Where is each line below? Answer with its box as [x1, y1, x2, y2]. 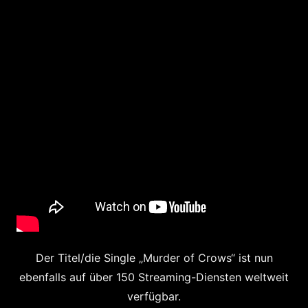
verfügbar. [127, 289, 181, 303]
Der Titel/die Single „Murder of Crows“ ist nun [35, 251, 273, 265]
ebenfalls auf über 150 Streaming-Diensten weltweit [19, 270, 289, 284]
